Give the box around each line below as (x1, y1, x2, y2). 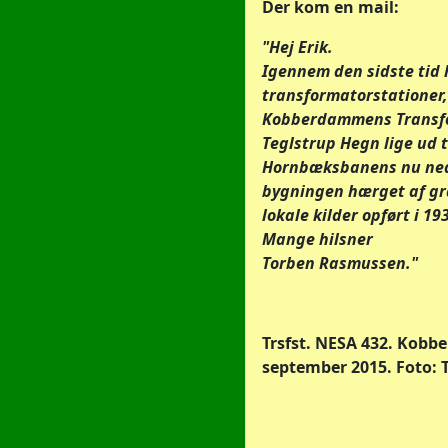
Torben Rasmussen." (262, 252, 418, 274)
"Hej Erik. (262, 36, 333, 58)
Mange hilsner (262, 228, 373, 250)
